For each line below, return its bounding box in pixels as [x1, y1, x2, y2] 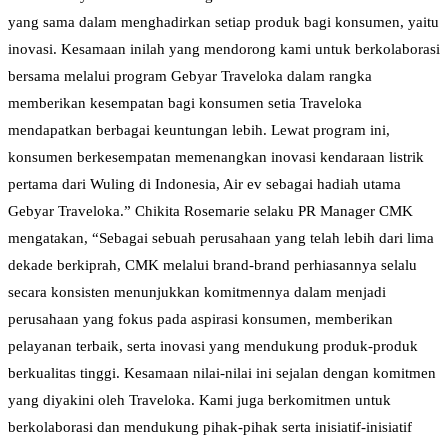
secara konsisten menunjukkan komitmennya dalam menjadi [8, 284, 386, 301]
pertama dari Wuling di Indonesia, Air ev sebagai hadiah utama [8, 176, 401, 193]
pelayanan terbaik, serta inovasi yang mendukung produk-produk [8, 338, 418, 355]
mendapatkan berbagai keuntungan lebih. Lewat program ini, [8, 122, 390, 139]
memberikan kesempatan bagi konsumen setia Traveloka [8, 95, 362, 112]
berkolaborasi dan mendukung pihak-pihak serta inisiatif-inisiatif [8, 419, 412, 436]
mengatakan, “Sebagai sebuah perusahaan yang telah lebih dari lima [8, 230, 434, 247]
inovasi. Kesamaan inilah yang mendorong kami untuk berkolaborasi [8, 41, 440, 58]
